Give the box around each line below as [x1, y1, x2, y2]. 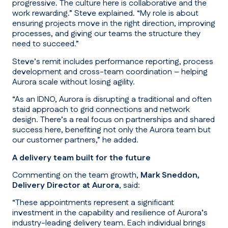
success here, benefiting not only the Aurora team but [12, 124, 211, 136]
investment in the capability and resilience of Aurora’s [12, 207, 208, 219]
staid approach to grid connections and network [12, 104, 190, 116]
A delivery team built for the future [12, 152, 151, 164]
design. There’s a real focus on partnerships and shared [12, 114, 215, 126]
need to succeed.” [12, 38, 79, 50]
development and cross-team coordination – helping [12, 66, 208, 78]
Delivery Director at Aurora [12, 180, 119, 191]
